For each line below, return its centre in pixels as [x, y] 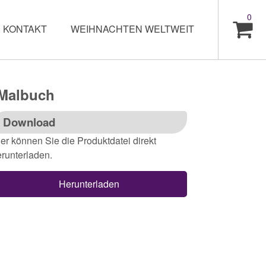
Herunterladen [89, 184]
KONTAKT [25, 29]
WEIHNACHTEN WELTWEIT [132, 29]
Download [29, 122]
